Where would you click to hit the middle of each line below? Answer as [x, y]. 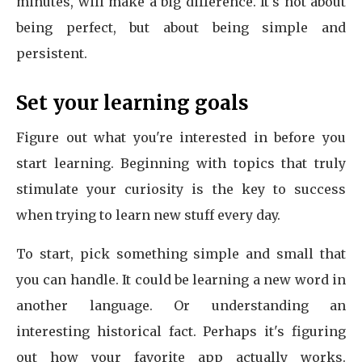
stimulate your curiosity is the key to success [181, 189]
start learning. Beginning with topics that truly [181, 163]
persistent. [52, 53]
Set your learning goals [133, 103]
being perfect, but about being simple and [181, 27]
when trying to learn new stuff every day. [148, 215]
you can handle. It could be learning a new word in [181, 280]
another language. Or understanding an [181, 305]
